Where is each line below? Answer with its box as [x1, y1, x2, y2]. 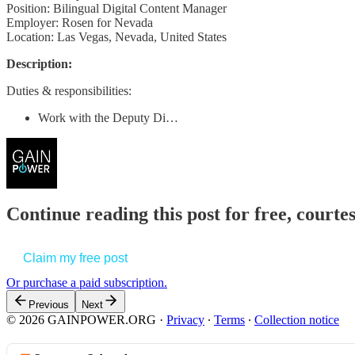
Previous [29, 299, 69, 311]
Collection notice [254, 313, 339, 327]
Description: [6, 56, 72, 71]
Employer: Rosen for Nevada [6, 15, 153, 29]
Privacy [166, 313, 204, 327]
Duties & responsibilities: [6, 83, 132, 97]
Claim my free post [23, 251, 128, 265]
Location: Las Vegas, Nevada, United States [6, 29, 227, 44]
